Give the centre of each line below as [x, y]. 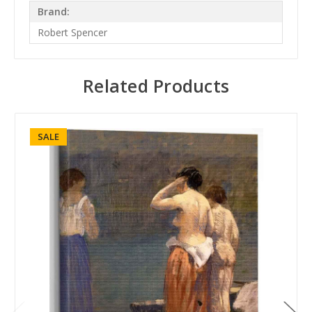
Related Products [156, 85]
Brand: [53, 12]
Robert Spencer [72, 33]
